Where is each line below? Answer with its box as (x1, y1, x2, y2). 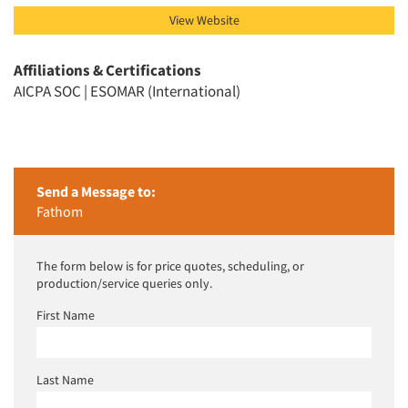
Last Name (36, 372, 94, 389)
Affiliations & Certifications (14, 60, 201, 81)
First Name (36, 307, 95, 324)
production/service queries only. (36, 275, 212, 292)
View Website (168, 12, 240, 29)
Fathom (36, 202, 83, 221)
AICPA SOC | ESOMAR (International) (14, 81, 240, 102)
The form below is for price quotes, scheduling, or (36, 258, 304, 275)
